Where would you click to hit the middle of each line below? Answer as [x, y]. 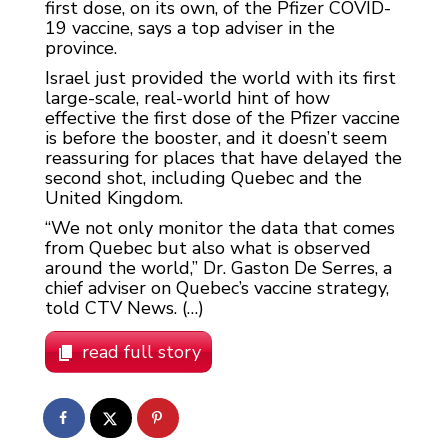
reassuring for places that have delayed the [223, 158]
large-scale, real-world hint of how [187, 98]
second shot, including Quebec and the [203, 178]
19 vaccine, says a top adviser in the [190, 28]
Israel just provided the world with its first [220, 78]
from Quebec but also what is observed [208, 248]
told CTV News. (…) [124, 308]
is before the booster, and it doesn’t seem [216, 138]
